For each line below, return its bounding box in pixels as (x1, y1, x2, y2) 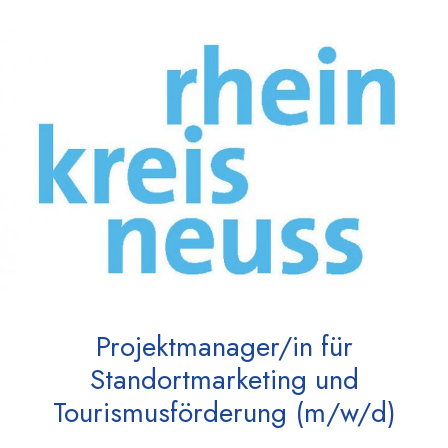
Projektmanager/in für (95, 326, 353, 368)
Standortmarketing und (89, 359, 359, 401)
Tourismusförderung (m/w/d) (52, 392, 396, 434)
